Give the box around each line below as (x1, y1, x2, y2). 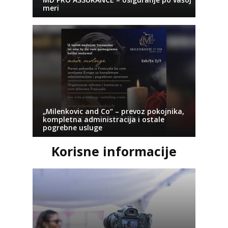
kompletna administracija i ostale (43, 114, 164, 124)
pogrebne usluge (43, 122, 102, 132)
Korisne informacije (51, 142, 177, 160)
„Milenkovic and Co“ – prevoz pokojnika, (43, 106, 184, 116)
